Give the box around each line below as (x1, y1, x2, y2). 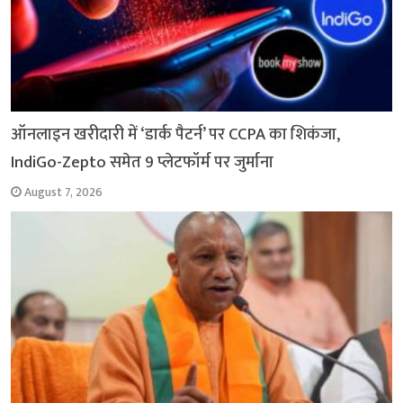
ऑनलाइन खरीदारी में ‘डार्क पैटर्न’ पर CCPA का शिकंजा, (11, 121, 341, 149)
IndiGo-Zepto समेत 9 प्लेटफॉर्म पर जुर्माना (11, 148, 274, 177)
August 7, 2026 (24, 183, 103, 203)
